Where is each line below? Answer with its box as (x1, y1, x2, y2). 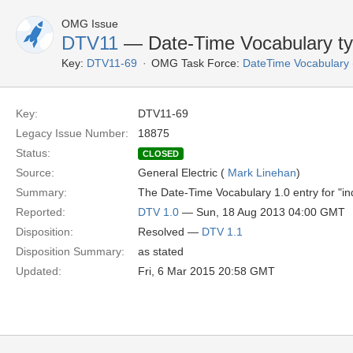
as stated (138, 245, 184, 258)
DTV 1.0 (138, 206, 179, 218)
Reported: (16, 206, 65, 218)
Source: (16, 166, 54, 179)
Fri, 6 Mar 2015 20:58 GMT (138, 265, 275, 277)
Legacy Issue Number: (16, 127, 128, 139)
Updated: (16, 265, 61, 277)
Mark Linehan (228, 166, 296, 179)
